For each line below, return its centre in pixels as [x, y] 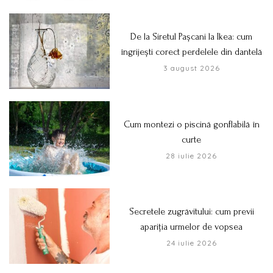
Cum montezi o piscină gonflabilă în [191, 124]
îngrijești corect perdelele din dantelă [192, 52]
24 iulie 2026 [191, 243]
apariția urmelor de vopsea [192, 227]
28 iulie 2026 [192, 155]
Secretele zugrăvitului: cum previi [191, 212]
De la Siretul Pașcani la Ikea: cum [192, 37]
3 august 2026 [191, 68]
